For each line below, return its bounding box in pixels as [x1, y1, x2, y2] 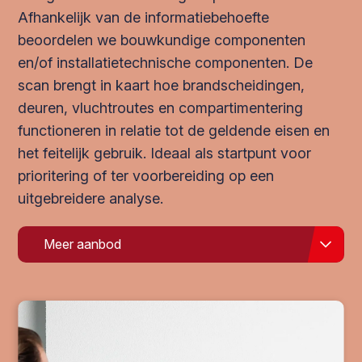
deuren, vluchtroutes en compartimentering [18, 99, 304, 116]
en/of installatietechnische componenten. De [18, 54, 314, 71]
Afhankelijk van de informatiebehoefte [18, 9, 270, 26]
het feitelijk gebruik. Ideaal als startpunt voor [18, 145, 312, 162]
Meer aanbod [44, 235, 122, 252]
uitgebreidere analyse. [18, 190, 164, 207]
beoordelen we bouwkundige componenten [18, 32, 306, 48]
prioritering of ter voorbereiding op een [18, 167, 275, 184]
